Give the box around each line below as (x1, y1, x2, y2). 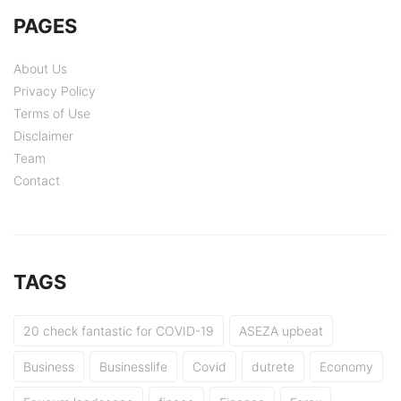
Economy (320, 359, 373, 375)
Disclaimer (13, 128, 73, 144)
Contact (13, 173, 60, 189)
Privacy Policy (13, 83, 96, 99)
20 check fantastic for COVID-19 (23, 323, 214, 339)
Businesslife (99, 359, 167, 375)
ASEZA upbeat (239, 323, 323, 339)
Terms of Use (13, 106, 90, 122)
